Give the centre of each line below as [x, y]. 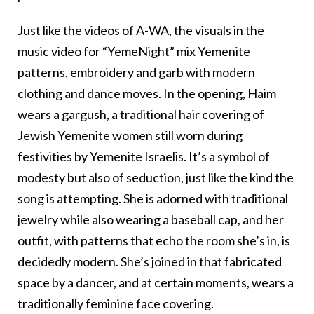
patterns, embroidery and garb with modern [136, 72]
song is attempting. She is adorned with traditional [153, 198]
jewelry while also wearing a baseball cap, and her [151, 219]
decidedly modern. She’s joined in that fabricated [150, 261]
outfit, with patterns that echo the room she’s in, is [154, 240]
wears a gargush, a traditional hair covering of [141, 114]
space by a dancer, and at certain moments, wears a [156, 282]
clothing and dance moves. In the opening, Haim [147, 93]
